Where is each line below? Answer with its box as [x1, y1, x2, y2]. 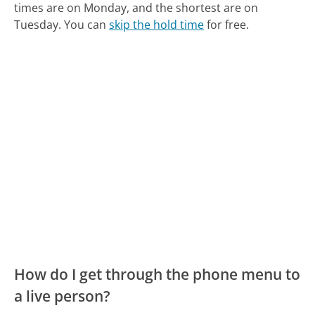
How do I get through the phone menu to [14, 264, 301, 284]
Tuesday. [14, 16, 62, 32]
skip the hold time [109, 16, 205, 32]
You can [64, 16, 110, 32]
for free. [204, 16, 250, 32]
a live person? [14, 285, 111, 306]
